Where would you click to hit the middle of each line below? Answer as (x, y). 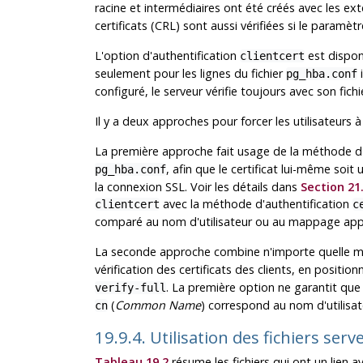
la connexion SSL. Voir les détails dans (197, 186)
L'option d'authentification (167, 55)
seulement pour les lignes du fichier (190, 73)
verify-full (130, 287)
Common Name (158, 305)
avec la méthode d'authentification (256, 203)
